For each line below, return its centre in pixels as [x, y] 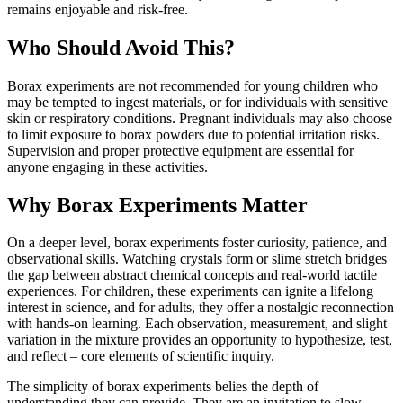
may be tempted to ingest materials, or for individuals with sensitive [197, 102]
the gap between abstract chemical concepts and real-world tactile [192, 275]
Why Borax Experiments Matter [157, 205]
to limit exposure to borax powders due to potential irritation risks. [193, 134]
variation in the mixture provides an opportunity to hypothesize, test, [200, 340]
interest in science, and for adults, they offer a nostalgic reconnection [201, 308]
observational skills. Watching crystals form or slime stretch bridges [197, 259]
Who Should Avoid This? [121, 47]
